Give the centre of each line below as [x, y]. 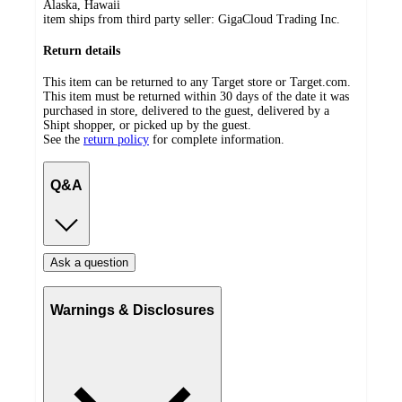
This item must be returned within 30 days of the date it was [196, 96]
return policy [116, 139]
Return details [82, 51]
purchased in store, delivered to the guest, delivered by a [186, 110]
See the [61, 139]
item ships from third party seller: [131, 20]
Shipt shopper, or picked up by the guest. [147, 125]
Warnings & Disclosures [132, 310]
